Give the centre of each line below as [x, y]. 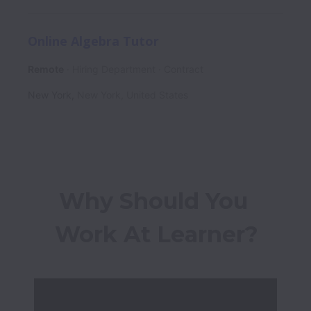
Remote [46, 69]
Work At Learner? [156, 234]
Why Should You [153, 201]
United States [157, 94]
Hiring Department [114, 69]
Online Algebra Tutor [93, 41]
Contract [184, 69]
